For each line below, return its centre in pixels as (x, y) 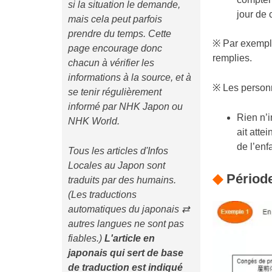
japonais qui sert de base (126, 253)
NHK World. (94, 121)
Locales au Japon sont (117, 165)
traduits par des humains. (122, 180)
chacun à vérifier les (111, 63)
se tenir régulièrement (115, 92)
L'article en (130, 238)
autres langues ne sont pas (126, 223)
